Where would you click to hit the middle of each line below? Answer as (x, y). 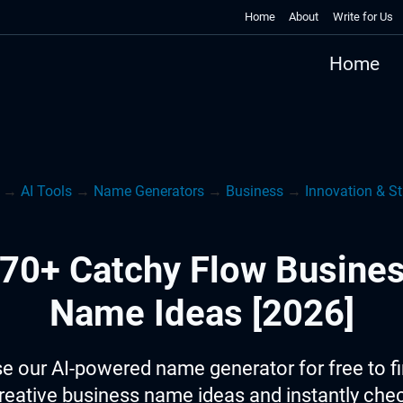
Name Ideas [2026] (201, 313)
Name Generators (148, 191)
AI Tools (46, 191)
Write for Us (363, 17)
